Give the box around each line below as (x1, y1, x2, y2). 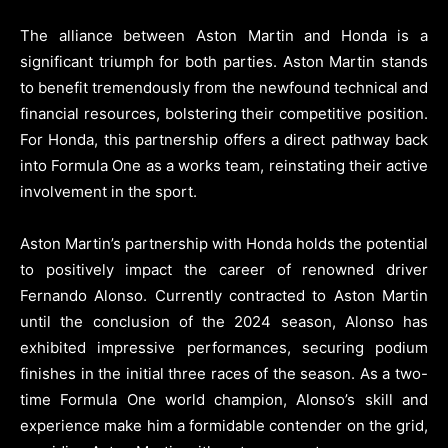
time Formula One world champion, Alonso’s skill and (20, 389, 428, 409)
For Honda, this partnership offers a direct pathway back (20, 129, 428, 149)
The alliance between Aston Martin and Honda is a (20, 25, 428, 45)
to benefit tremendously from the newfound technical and (20, 77, 428, 97)
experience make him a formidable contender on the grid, (20, 415, 428, 435)
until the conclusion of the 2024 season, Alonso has (20, 311, 428, 331)
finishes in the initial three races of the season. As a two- (20, 363, 428, 383)
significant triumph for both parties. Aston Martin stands (20, 51, 428, 71)
